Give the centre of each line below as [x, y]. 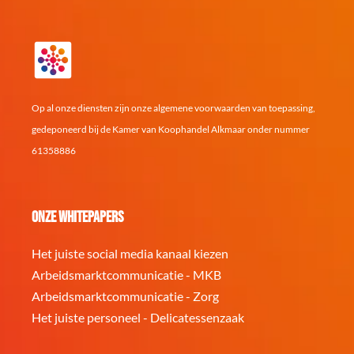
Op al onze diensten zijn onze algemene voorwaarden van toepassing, [173, 108]
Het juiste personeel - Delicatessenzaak [138, 317]
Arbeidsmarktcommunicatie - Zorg [125, 296]
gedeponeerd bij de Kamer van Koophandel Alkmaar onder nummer [171, 129]
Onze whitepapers [77, 217]
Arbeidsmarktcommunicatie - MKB [126, 275]
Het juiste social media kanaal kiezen [130, 253]
